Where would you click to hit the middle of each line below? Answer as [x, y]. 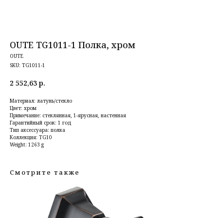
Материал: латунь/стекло [41, 100]
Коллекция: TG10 [31, 137]
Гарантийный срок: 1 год [41, 122]
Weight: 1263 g [27, 144]
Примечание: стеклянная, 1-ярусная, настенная [68, 115]
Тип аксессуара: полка [37, 130]
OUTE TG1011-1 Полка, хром [73, 45]
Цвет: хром [23, 108]
